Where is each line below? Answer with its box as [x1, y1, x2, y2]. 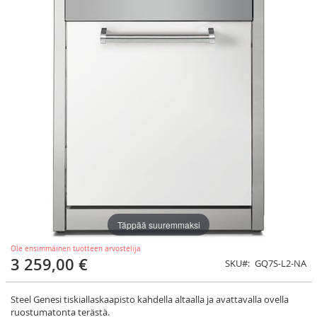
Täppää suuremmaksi [117, 218, 200, 231]
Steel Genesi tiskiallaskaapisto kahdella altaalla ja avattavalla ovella [11, 292, 289, 306]
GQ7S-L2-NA [255, 256, 306, 270]
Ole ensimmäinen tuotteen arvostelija [11, 243, 141, 253]
